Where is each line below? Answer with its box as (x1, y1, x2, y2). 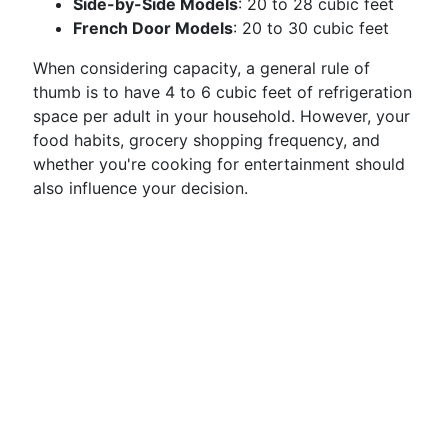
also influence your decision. (33, 178, 248, 198)
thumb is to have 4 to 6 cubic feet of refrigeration (33, 82, 412, 102)
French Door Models (73, 18, 233, 38)
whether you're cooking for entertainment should (33, 154, 405, 174)
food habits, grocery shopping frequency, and (33, 130, 380, 150)
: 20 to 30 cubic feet (233, 18, 389, 38)
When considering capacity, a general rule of (33, 58, 370, 78)
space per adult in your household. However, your (33, 106, 410, 126)
